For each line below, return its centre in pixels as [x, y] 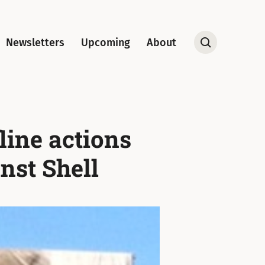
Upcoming [106, 42]
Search [222, 59]
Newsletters [35, 42]
